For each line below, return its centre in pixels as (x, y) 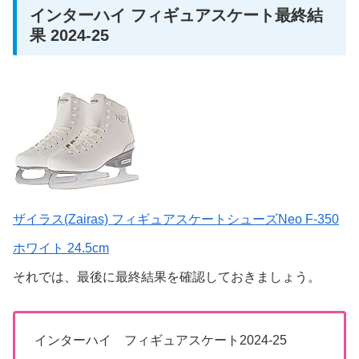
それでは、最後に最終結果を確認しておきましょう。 (167, 277)
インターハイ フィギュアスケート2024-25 (161, 341)
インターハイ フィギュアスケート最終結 (176, 16)
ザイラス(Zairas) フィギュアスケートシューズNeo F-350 (176, 220)
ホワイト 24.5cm (61, 248)
